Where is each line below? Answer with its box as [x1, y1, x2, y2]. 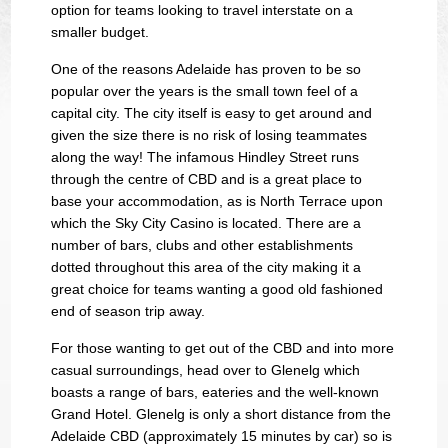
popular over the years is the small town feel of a [51, 82, 359, 99]
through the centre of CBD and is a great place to [51, 170, 363, 187]
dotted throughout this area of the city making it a [51, 258, 362, 275]
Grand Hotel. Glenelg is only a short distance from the [51, 405, 392, 422]
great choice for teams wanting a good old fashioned [51, 280, 384, 297]
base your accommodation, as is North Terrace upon [51, 192, 384, 209]
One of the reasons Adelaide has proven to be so [51, 60, 362, 77]
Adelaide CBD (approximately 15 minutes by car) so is [51, 427, 393, 444]
